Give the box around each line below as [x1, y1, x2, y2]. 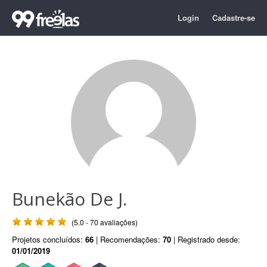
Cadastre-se [212, 12, 255, 23]
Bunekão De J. [12, 187, 127, 211]
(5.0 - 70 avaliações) [72, 217, 138, 227]
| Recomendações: [94, 234, 163, 245]
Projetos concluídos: [12, 234, 85, 245]
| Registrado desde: [171, 234, 240, 245]
